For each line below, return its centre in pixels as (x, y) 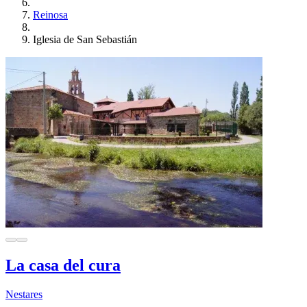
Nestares (24, 294)
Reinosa (50, 14)
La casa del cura (63, 265)
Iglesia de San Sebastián (85, 39)
